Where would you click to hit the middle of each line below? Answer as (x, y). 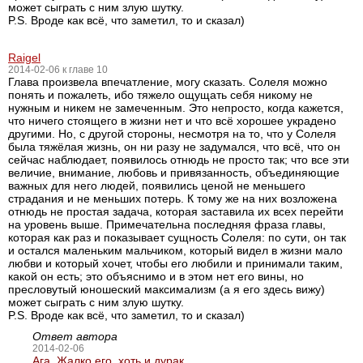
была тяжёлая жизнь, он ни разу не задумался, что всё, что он (174, 147)
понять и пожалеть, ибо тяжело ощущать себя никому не (160, 95)
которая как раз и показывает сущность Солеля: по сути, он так (177, 237)
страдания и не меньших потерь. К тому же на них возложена (173, 199)
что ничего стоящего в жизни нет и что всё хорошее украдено (172, 121)
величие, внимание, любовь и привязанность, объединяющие (174, 173)
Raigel (24, 58)
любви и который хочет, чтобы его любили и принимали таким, (175, 263)
